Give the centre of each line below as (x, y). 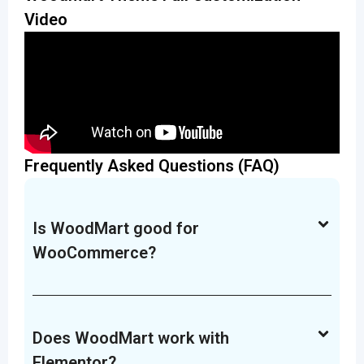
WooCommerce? (94, 253)
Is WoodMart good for (116, 229)
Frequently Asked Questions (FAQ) (152, 166)
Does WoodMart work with (131, 338)
